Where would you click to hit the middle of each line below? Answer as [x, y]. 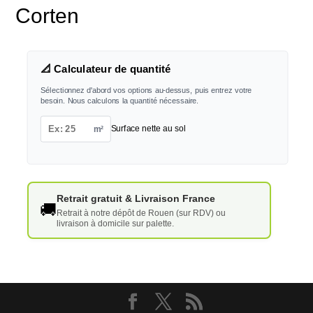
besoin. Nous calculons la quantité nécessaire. [119, 101]
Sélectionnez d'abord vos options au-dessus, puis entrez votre [146, 90]
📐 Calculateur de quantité [105, 69]
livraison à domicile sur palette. [115, 224]
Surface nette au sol [148, 129]
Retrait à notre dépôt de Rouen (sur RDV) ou [141, 213]
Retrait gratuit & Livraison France [136, 199]
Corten [48, 15]
